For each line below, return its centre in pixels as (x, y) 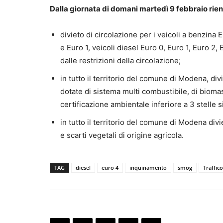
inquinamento (148, 168)
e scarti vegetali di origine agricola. (122, 135)
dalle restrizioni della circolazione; (120, 61)
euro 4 (110, 168)
